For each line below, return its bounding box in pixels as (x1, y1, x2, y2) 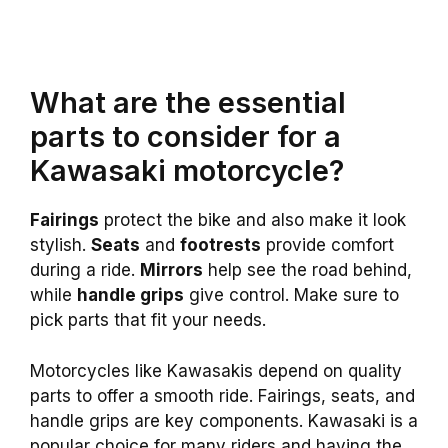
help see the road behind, (203, 260, 412, 281)
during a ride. (30, 260, 140, 281)
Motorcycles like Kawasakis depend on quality (30, 360, 402, 381)
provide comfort (261, 235, 394, 256)
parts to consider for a (30, 119, 341, 155)
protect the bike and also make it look (99, 210, 406, 231)
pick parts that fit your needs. (30, 310, 266, 331)
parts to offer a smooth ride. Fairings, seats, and (30, 385, 415, 406)
